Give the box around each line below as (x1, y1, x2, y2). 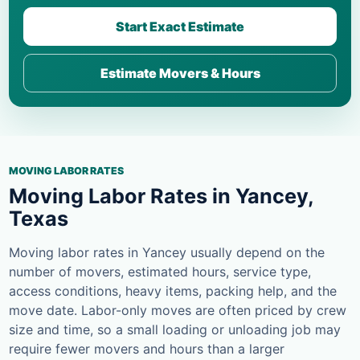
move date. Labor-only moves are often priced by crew (9, 302, 346, 319)
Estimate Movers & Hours (100, 65, 260, 82)
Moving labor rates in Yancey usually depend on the (9, 244, 325, 261)
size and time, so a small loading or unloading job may (9, 321, 341, 338)
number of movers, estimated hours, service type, (9, 264, 311, 280)
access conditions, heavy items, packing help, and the (9, 283, 337, 300)
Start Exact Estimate (116, 18, 244, 35)
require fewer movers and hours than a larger (9, 341, 284, 358)
